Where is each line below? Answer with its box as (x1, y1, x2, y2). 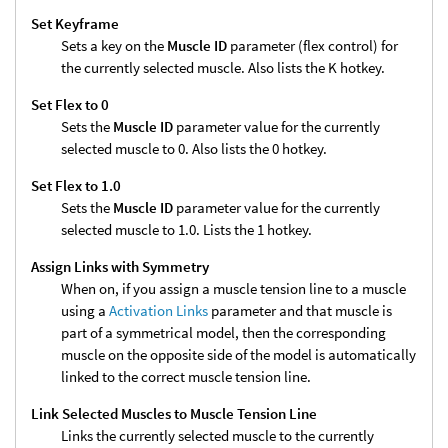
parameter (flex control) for (227, 36, 398, 56)
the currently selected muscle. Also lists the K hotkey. (61, 58, 385, 78)
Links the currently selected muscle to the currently (61, 426, 374, 446)
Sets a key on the (61, 36, 167, 56)
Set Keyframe (31, 14, 119, 34)
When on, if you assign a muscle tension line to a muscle (61, 279, 406, 299)
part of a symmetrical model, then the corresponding (61, 323, 386, 343)
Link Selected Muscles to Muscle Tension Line (31, 404, 317, 424)
